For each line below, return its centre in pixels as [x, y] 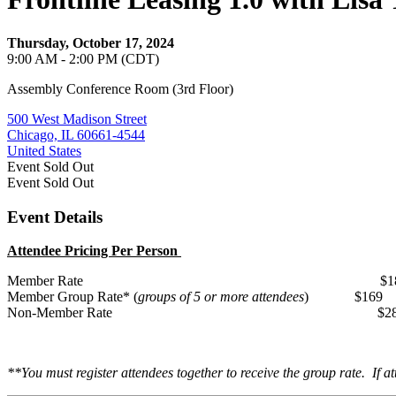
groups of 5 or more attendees [221, 297]
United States [44, 150]
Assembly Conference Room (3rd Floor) [120, 88]
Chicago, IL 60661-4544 [76, 134]
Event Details [55, 217]
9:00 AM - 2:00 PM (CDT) [83, 58]
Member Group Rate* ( [72, 297]
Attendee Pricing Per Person [94, 251]
